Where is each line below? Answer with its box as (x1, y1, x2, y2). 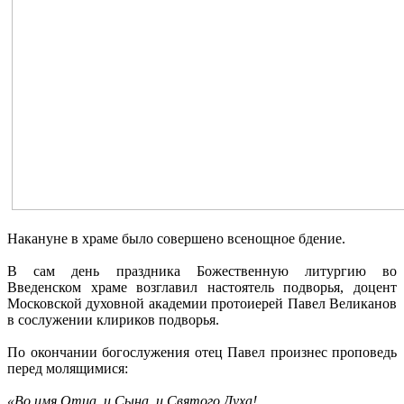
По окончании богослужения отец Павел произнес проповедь (7, 344, 397, 360)
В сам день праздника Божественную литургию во (7, 262, 397, 279)
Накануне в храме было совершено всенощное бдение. (7, 230, 349, 246)
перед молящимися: (7, 360, 128, 376)
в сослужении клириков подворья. (7, 311, 219, 327)
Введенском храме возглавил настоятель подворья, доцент (7, 279, 397, 295)
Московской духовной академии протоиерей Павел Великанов (7, 295, 397, 311)
